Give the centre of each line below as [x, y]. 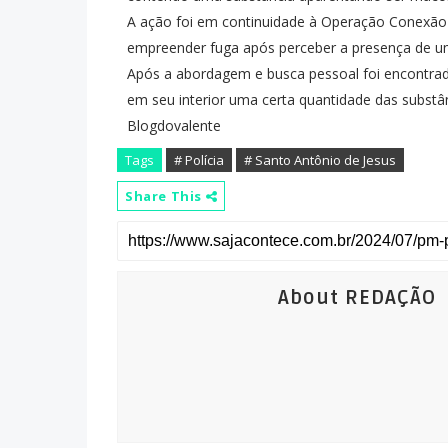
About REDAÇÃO [357, 298]
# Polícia [199, 160]
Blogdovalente [174, 125]
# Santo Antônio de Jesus [320, 160]
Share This [165, 196]
